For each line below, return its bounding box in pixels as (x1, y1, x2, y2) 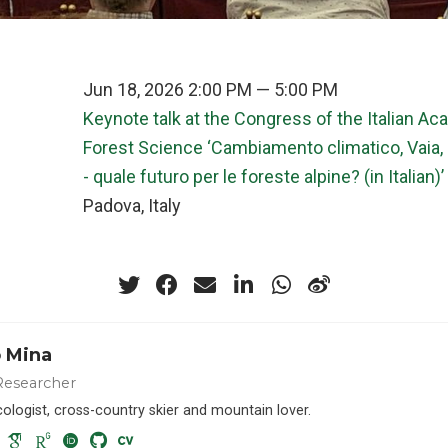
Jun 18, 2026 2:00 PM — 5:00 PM (82, 79, 338, 100)
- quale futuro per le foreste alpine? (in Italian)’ (82, 166, 444, 187)
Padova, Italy (82, 195, 181, 216)
